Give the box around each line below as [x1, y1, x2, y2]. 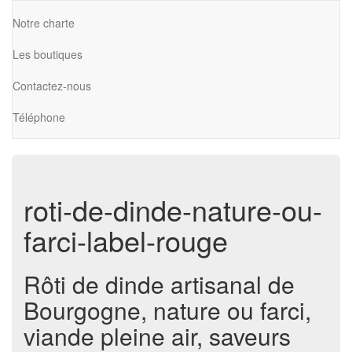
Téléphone [13, 108, 65, 125]
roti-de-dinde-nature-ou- [24, 189, 322, 229]
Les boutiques [13, 46, 82, 62]
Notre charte [13, 14, 75, 31]
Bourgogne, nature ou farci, [24, 293, 311, 327]
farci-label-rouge [24, 220, 228, 260]
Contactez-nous [13, 77, 91, 93]
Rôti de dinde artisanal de [24, 267, 295, 301]
